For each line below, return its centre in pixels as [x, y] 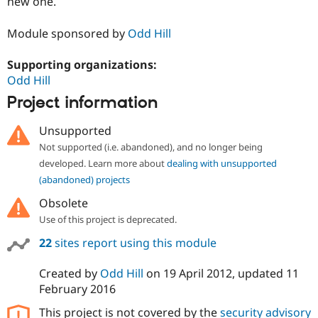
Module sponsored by [67, 33]
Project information [82, 103]
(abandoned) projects [84, 179]
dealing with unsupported [221, 163]
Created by [69, 273]
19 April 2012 [197, 273]
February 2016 [77, 289]
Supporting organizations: [83, 64]
